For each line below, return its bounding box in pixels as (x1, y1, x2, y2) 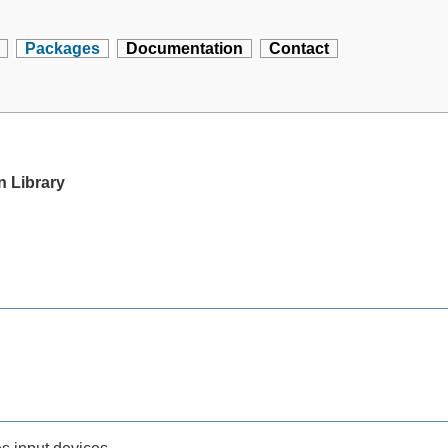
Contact (269, 40, 330, 57)
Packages (25, 40, 101, 57)
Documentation (126, 40, 244, 57)
